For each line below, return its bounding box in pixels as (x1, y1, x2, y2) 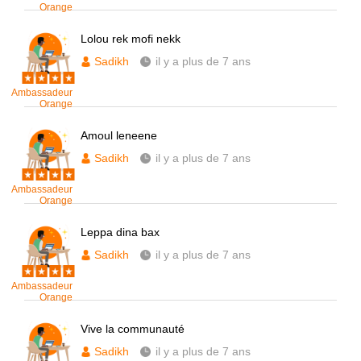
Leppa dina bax (81, 226, 160, 239)
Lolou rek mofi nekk (81, 32, 180, 45)
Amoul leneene (81, 129, 157, 142)
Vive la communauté (81, 322, 185, 335)
